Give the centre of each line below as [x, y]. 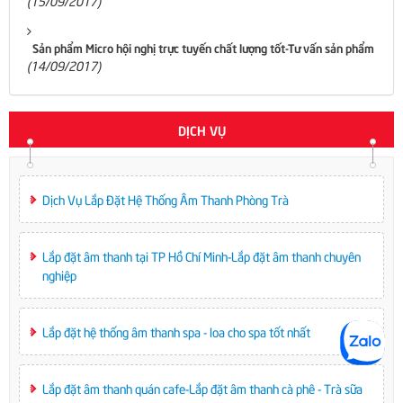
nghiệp [59, 274]
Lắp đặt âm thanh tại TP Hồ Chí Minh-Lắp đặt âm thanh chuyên [201, 255]
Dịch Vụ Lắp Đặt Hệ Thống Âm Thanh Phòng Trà [166, 199]
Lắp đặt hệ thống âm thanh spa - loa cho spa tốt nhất [176, 331]
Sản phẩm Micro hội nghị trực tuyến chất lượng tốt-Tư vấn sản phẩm [203, 47]
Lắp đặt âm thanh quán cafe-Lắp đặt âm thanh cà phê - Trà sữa [202, 388]
